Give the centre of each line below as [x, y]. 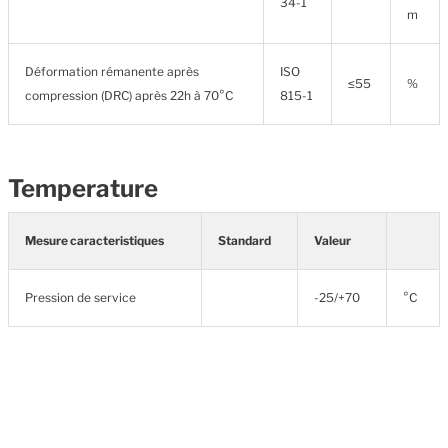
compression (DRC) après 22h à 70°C [129, 95]
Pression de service [80, 297]
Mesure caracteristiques [94, 240]
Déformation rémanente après [112, 71]
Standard [244, 240]
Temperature [83, 188]
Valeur [332, 240]
